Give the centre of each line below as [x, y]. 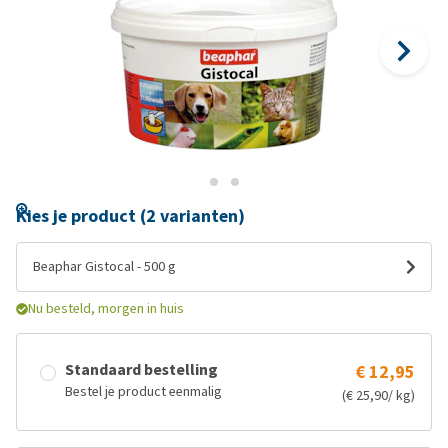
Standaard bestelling [141, 369]
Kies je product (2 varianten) [130, 216]
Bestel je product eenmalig [143, 391]
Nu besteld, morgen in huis [106, 308]
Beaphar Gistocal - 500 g [104, 266]
